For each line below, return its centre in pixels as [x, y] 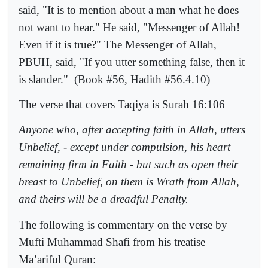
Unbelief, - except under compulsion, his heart [124, 147]
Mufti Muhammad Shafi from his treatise [112, 242]
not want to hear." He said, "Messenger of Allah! [129, 27]
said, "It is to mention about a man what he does [129, 10]
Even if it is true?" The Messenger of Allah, [118, 44]
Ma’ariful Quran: [57, 259]
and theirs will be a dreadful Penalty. [103, 199]
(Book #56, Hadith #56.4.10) [142, 79]
